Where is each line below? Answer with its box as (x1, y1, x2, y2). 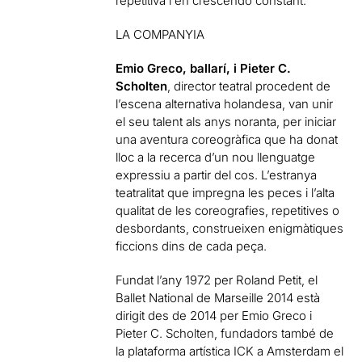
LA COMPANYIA (116, 27, 205, 42)
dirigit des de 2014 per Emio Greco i (116, 308, 313, 323)
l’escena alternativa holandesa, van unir (116, 96, 334, 112)
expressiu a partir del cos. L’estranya (116, 167, 318, 183)
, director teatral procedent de (167, 78, 331, 94)
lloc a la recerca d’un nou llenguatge (116, 149, 316, 165)
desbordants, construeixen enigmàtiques (116, 221, 344, 236)
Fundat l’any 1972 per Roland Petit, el (116, 272, 318, 288)
